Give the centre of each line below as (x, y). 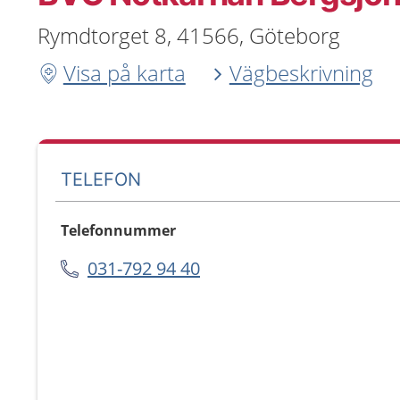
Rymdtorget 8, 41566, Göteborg (189, 35)
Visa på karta (124, 73)
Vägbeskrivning (301, 73)
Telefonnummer (118, 230)
